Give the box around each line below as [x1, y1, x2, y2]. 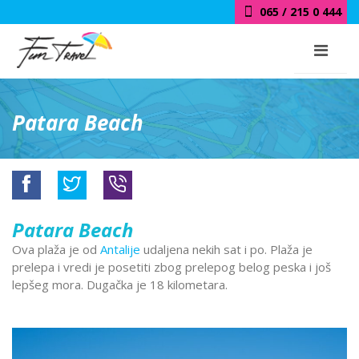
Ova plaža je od [12, 240, 100, 257]
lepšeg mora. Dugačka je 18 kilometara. [12, 276, 228, 292]
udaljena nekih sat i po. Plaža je [140, 240, 313, 257]
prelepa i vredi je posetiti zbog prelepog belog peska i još [12, 258, 331, 275]
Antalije [100, 240, 140, 257]
